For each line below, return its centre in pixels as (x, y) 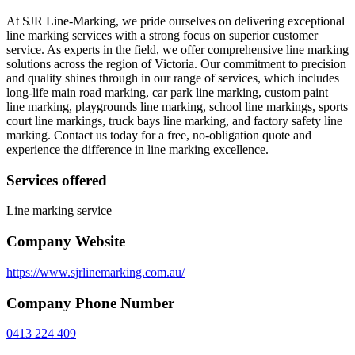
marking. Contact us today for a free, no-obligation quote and (159, 136)
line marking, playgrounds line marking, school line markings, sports (177, 107)
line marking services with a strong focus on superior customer (162, 36)
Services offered (57, 180)
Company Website (66, 242)
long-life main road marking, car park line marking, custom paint (167, 93)
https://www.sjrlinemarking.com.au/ (95, 272)
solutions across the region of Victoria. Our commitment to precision (176, 64)
